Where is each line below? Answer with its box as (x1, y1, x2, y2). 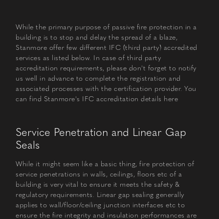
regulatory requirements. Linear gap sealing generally (16, 190, 184, 199)
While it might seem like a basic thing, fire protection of (16, 159, 194, 168)
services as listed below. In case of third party (16, 53, 161, 62)
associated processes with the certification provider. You (16, 84, 197, 93)
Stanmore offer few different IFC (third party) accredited (16, 43, 197, 52)
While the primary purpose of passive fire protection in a (16, 22, 197, 31)
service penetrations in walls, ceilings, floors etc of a (16, 170, 182, 178)
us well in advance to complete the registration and (16, 74, 181, 83)
